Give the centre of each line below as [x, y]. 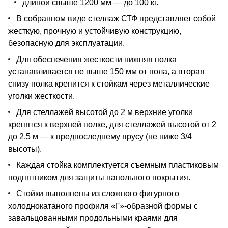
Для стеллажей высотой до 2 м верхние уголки [105, 112]
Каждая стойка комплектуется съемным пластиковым [118, 165]
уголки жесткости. [41, 96]
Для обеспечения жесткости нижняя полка [96, 60]
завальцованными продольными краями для [93, 218]
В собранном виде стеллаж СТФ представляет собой [116, 19]
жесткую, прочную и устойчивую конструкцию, [95, 31]
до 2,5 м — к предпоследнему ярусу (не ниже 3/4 [100, 137]
